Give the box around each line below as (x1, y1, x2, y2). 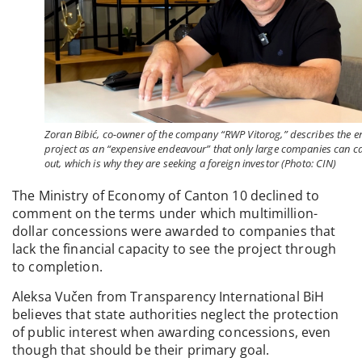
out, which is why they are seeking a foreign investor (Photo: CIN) (44, 156, 337, 171)
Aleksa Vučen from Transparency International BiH (12, 287, 325, 305)
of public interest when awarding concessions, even (12, 322, 331, 341)
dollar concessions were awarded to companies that (12, 222, 336, 241)
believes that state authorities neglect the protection (12, 305, 339, 323)
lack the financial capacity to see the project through (12, 240, 337, 259)
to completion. (12, 258, 103, 276)
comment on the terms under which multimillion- (12, 204, 318, 223)
